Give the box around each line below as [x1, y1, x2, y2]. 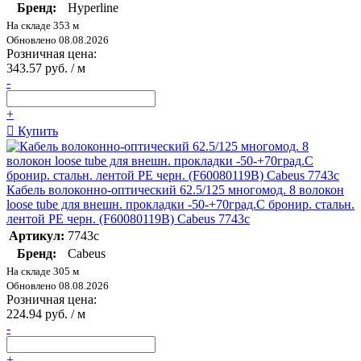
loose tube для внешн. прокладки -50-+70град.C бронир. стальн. [6, 197, 355, 211]
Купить [15, 123, 58, 138]
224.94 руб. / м [6, 306, 85, 321]
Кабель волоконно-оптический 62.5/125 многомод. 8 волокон [6, 182, 344, 197]
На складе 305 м [6, 264, 79, 277]
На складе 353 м [6, 19, 79, 31]
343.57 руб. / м [6, 60, 85, 75]
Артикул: [9, 228, 64, 243]
